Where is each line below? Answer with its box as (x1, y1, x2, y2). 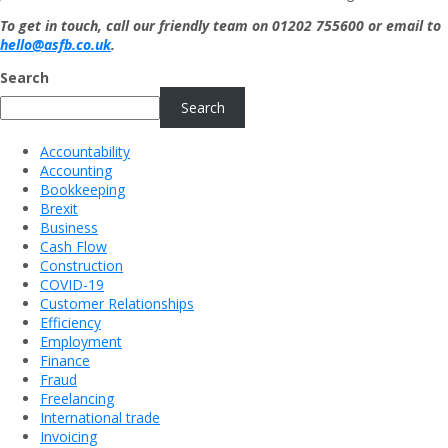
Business (40, 218, 98, 238)
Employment (40, 332, 122, 352)
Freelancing (40, 389, 114, 409)
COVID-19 (40, 275, 104, 295)
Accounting (40, 161, 112, 181)
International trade (40, 408, 160, 428)
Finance (40, 351, 90, 371)
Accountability (40, 142, 130, 162)
